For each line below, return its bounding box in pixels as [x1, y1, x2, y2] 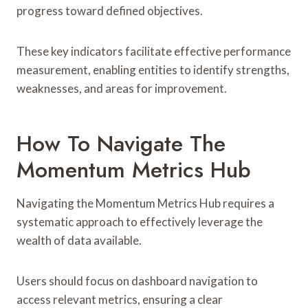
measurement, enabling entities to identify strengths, [16, 62, 289, 77]
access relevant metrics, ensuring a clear [16, 291, 223, 307]
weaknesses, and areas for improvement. [16, 80, 227, 96]
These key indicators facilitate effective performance [16, 43, 291, 58]
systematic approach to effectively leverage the [16, 214, 263, 229]
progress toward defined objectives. [16, 3, 203, 18]
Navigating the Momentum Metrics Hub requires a [16, 195, 274, 210]
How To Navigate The [16, 127, 225, 159]
